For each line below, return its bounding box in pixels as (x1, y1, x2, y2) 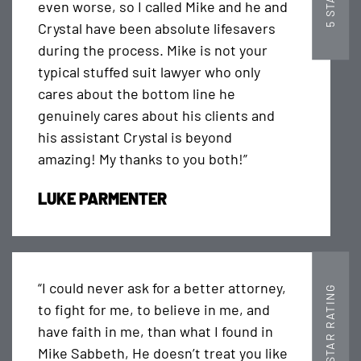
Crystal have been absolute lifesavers (37, 19, 276, 38)
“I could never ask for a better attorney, (37, 279, 286, 297)
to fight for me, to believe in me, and (37, 301, 270, 319)
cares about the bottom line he (37, 85, 235, 103)
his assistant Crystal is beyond (37, 128, 232, 147)
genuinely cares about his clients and (37, 106, 275, 125)
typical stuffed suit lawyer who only (37, 63, 260, 81)
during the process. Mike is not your (37, 41, 268, 60)
